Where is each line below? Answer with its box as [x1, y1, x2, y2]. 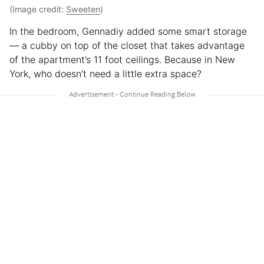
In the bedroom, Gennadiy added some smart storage [9, 25, 247, 37]
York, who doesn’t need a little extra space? [9, 67, 202, 80]
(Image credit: [9, 4, 66, 14]
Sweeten [66, 4, 100, 14]
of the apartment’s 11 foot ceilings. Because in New [9, 53, 235, 65]
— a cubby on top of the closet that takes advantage [9, 39, 245, 51]
